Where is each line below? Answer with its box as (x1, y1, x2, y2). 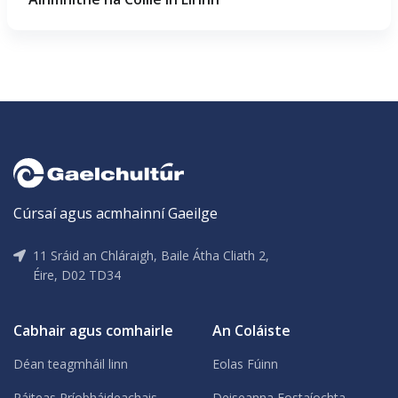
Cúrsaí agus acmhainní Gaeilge (13, 203, 218, 223)
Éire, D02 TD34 (33, 266, 121, 283)
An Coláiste (212, 320, 291, 340)
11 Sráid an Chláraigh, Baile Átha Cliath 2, (33, 246, 269, 264)
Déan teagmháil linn (13, 354, 128, 372)
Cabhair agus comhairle (13, 320, 173, 340)
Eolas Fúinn (212, 354, 278, 372)
